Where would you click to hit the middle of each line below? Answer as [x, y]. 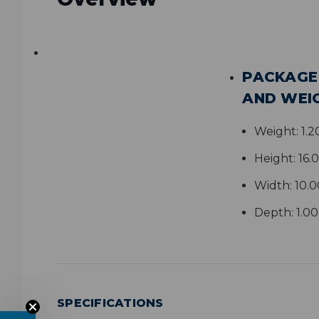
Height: [275, 159]
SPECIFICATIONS [110, 303]
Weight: [277, 132]
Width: [273, 186]
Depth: [274, 213]
